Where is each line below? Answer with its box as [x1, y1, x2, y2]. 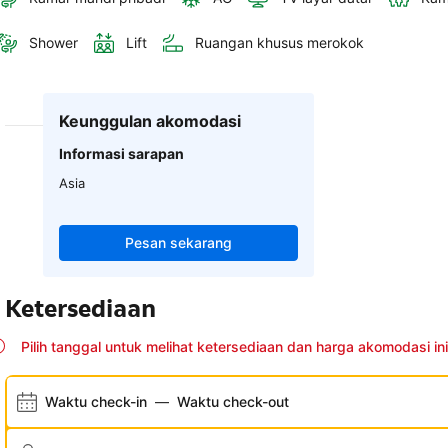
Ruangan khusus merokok [195, 34, 364, 52]
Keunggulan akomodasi [59, 111, 242, 132]
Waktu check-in [45, 393, 147, 411]
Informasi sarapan [59, 145, 185, 163]
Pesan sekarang [124, 234, 232, 252]
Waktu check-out [177, 393, 289, 411]
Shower [29, 34, 78, 52]
